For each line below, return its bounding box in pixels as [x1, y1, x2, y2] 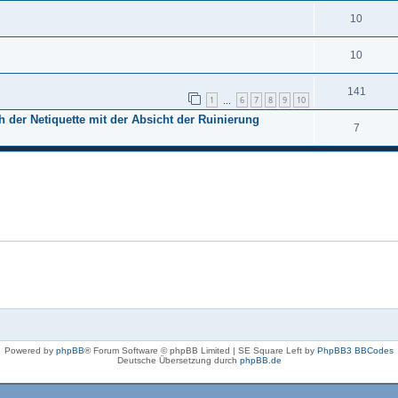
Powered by [4, 346, 56, 355]
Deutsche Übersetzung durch [116, 355, 240, 365]
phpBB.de [239, 355, 282, 365]
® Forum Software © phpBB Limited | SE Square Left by [84, 346, 317, 355]
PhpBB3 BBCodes [317, 346, 394, 355]
